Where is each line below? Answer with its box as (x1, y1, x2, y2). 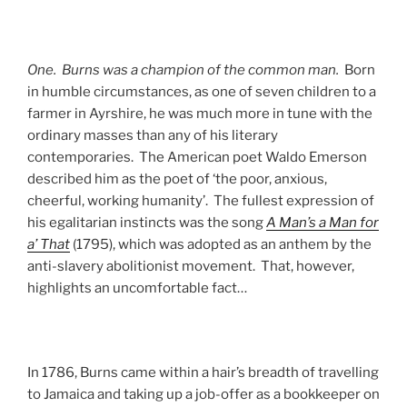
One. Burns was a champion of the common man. (27, 61, 344, 78)
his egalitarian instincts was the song (27, 213, 266, 231)
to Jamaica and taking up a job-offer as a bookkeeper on (27, 385, 380, 402)
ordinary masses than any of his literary (27, 126, 278, 144)
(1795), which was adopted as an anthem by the (70, 235, 372, 253)
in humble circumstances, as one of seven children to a (27, 83, 376, 100)
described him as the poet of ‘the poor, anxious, (27, 170, 327, 187)
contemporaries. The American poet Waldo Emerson (27, 148, 367, 165)
